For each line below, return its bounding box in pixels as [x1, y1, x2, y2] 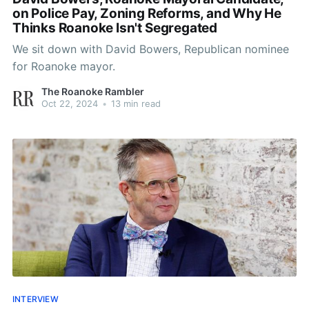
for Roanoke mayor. [12, 59, 115, 73]
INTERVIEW [12, 293, 59, 304]
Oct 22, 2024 [41, 98, 98, 110]
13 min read [108, 98, 161, 110]
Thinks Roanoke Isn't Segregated [12, 20, 218, 37]
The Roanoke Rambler [41, 86, 144, 98]
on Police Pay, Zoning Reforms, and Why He [12, 6, 282, 22]
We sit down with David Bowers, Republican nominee [12, 41, 289, 56]
